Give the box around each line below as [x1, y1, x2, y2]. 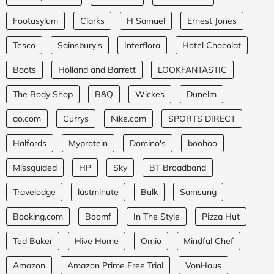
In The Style [133, 210, 180, 222]
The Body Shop [13, 88, 73, 100]
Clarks [80, 15, 105, 26]
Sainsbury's [57, 39, 102, 51]
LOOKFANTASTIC [158, 64, 227, 75]
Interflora [124, 39, 160, 51]
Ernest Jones [187, 15, 237, 26]
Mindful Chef [183, 235, 234, 246]
